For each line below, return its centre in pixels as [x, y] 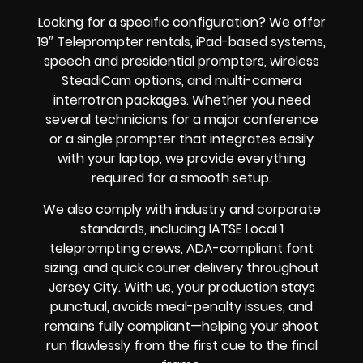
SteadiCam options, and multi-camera [181, 81]
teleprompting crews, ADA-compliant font [181, 248]
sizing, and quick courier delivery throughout [181, 267]
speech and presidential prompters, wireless [181, 62]
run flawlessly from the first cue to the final [181, 345]
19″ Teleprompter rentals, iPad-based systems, [181, 42]
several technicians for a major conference [181, 120]
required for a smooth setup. [181, 178]
